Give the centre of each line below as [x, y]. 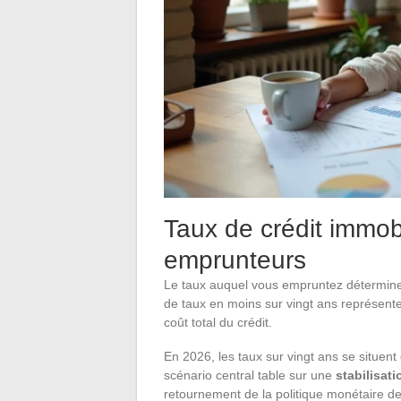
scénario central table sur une [250, 375]
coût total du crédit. [218, 323]
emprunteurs [235, 260]
